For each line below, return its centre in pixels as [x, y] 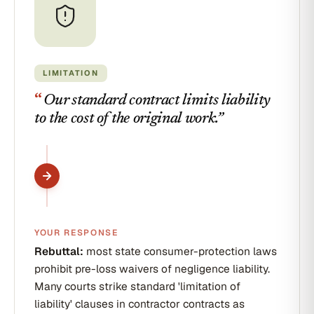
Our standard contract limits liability [157, 101]
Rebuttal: [59, 251]
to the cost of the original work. [126, 119]
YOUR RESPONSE [76, 233]
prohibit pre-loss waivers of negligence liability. [152, 269]
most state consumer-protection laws [180, 251]
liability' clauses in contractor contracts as [139, 304]
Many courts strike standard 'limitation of [137, 286]
